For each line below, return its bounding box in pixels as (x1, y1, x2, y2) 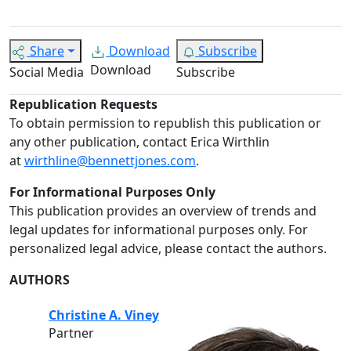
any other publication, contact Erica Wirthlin (9, 133, 270, 151)
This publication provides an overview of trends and (9, 202, 317, 220)
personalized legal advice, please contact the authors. (9, 240, 327, 258)
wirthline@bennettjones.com (24, 152, 196, 170)
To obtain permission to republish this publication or (9, 114, 321, 132)
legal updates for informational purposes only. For (9, 221, 308, 239)
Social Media (9, 63, 84, 81)
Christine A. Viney (49, 306, 159, 324)
